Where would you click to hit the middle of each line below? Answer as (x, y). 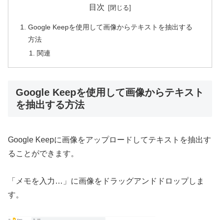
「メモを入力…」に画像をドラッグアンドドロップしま (106, 181)
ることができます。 (43, 153)
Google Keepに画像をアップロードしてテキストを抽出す (110, 139)
